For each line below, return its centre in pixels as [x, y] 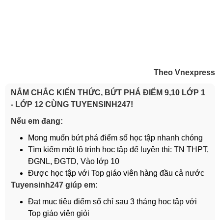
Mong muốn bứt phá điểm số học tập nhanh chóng [115, 138]
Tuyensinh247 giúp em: [55, 185]
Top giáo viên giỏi [59, 213]
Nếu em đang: [38, 121]
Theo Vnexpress [184, 72]
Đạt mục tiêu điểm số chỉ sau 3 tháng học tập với [112, 202]
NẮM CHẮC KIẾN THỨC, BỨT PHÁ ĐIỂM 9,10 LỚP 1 [108, 93]
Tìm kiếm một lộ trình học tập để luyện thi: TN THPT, [118, 150]
